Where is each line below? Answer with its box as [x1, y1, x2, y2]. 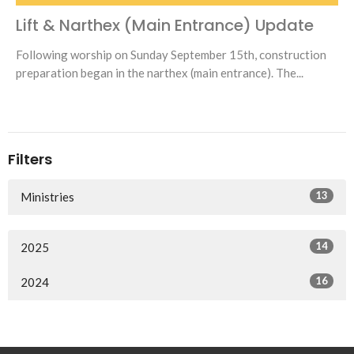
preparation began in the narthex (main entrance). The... [16, 66, 303, 81]
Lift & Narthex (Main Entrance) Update [16, 14, 314, 37]
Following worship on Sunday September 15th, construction [16, 47, 326, 62]
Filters [8, 149, 52, 170]
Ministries [21, 189, 74, 204]
